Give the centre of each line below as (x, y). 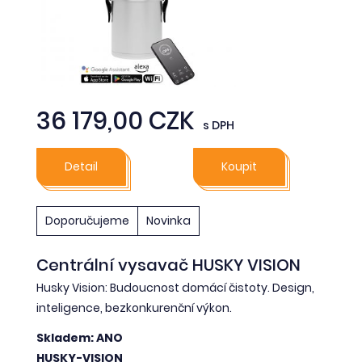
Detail (81, 166)
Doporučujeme (87, 220)
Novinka (168, 220)
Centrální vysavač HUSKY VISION (168, 265)
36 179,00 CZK (116, 121)
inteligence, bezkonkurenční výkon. (134, 307)
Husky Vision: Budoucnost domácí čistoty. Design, (175, 287)
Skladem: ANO (80, 338)
